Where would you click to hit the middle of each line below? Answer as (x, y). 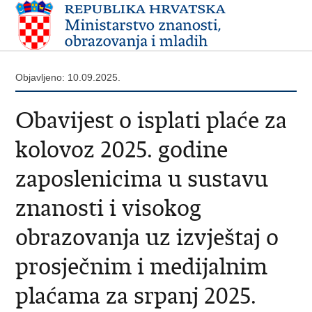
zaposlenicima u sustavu (142, 179)
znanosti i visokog (109, 208)
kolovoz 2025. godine (122, 149)
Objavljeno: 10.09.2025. (68, 77)
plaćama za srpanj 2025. (136, 296)
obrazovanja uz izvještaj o (147, 237)
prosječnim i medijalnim (142, 266)
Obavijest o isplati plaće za (151, 120)
